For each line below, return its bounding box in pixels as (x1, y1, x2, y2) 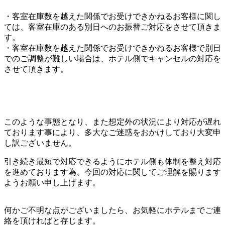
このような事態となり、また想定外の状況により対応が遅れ (4, 117, 221, 126)
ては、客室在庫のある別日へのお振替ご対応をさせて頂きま (4, 22, 221, 31)
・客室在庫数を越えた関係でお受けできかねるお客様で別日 (4, 43, 221, 52)
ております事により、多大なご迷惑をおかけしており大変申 (4, 128, 221, 137)
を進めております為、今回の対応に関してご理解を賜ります (4, 167, 221, 176)
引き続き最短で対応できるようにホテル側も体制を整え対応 (4, 157, 221, 166)
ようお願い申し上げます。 (4, 178, 100, 187)
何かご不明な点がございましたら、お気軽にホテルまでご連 (4, 205, 221, 214)
